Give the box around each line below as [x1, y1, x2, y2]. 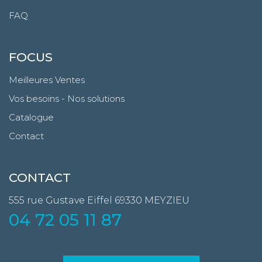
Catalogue [9, 111, 54, 123]
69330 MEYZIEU [115, 194, 189, 206]
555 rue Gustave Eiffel [9, 194, 112, 206]
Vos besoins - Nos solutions [9, 92, 125, 104]
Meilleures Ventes [9, 74, 85, 85]
